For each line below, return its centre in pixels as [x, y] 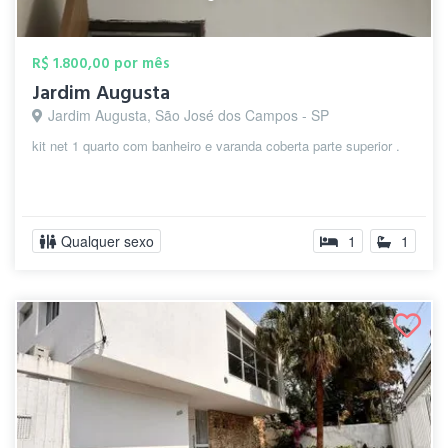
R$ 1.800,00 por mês [101, 63]
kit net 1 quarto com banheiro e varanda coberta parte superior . [216, 145]
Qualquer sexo [107, 241]
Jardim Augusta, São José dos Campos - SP [188, 115]
